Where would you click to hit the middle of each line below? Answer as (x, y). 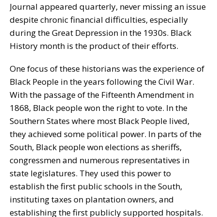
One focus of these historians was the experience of (107, 68)
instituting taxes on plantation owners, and (92, 199)
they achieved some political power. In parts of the (106, 134)
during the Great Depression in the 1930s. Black (101, 32)
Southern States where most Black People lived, (100, 121)
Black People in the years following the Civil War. (102, 81)
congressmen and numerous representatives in (100, 160)
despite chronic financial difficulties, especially (99, 19)
